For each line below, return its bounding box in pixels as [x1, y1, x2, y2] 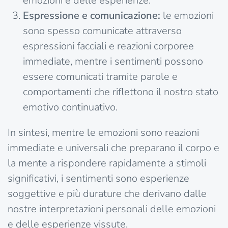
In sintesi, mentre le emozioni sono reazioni [8, 126, 199, 140]
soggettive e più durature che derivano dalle [8, 187, 207, 201]
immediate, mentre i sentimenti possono [23, 54, 203, 69]
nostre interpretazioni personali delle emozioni [8, 202, 216, 216]
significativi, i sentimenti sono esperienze [8, 172, 189, 186]
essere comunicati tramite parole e [23, 70, 178, 84]
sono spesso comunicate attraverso [23, 24, 182, 38]
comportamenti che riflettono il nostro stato [23, 85, 218, 99]
